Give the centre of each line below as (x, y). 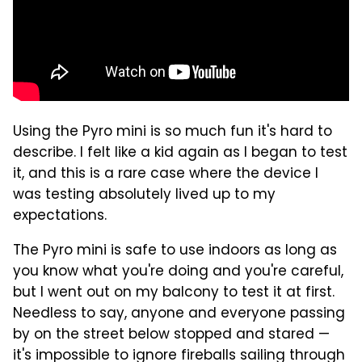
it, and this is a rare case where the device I (166, 174)
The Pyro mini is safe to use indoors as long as (175, 251)
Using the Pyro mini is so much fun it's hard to (173, 132)
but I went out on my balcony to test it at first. (174, 293)
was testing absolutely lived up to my (144, 195)
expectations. (60, 216)
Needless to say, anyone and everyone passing (179, 314)
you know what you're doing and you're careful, (178, 272)
